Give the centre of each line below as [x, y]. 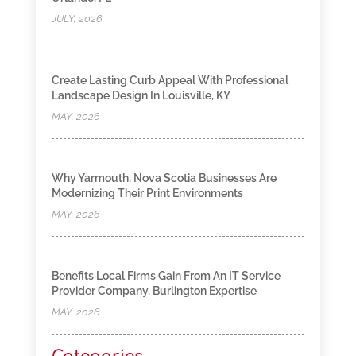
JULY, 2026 [77, 19]
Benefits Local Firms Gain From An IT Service [166, 276]
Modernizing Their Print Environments [147, 193]
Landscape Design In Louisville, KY [141, 96]
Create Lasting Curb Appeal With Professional [170, 81]
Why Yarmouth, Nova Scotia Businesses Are [164, 178]
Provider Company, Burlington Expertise [154, 291]
